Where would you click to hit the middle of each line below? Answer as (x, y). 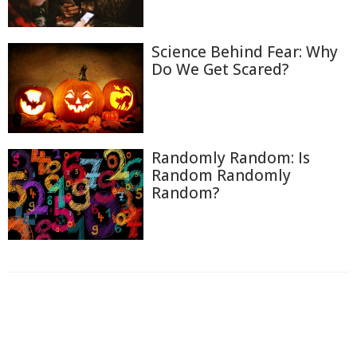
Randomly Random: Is (231, 158)
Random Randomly (221, 176)
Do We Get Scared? (220, 69)
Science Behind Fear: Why (245, 51)
